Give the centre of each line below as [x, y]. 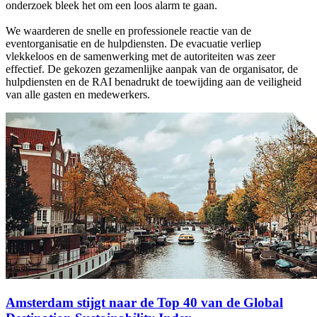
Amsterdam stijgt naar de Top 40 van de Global [144, 302]
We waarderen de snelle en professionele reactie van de [128, 31]
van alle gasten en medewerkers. [78, 95]
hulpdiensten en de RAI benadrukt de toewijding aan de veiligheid [154, 82]
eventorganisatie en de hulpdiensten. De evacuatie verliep [133, 44]
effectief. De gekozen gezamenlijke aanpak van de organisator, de [152, 69]
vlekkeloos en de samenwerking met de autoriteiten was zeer [140, 57]
